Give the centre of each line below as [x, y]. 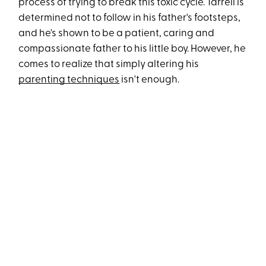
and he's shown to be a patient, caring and [117, 34]
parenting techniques [69, 80]
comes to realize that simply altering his [109, 65]
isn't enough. [150, 80]
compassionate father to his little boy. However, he [132, 49]
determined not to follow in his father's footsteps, [130, 18]
